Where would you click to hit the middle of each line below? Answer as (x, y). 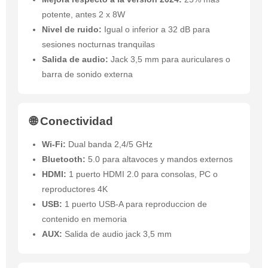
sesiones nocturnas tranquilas (98, 45)
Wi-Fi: (54, 144)
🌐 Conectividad (71, 121)
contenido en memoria (84, 219)
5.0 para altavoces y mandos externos (159, 159)
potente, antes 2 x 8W (83, 15)
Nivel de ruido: (72, 30)
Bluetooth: (64, 159)
